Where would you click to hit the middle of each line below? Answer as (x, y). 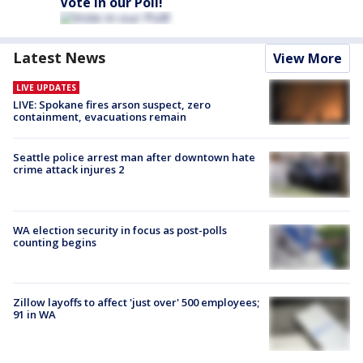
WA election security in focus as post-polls (120, 230)
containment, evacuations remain (100, 117)
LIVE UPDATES (46, 88)
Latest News (59, 58)
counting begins (55, 242)
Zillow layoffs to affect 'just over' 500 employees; (136, 302)
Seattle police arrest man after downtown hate (134, 158)
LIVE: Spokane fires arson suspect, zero (112, 105)
